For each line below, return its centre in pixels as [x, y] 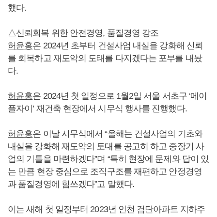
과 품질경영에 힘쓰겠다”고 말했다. [71, 184]
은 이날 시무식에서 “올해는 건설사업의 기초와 [117, 133]
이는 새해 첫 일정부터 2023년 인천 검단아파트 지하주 [107, 209]
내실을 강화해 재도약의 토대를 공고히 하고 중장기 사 [106, 146]
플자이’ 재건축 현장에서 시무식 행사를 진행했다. [97, 108]
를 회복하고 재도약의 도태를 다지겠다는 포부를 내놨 [105, 58]
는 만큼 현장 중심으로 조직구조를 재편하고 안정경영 [105, 171]
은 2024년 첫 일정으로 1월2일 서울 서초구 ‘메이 [120, 96]
